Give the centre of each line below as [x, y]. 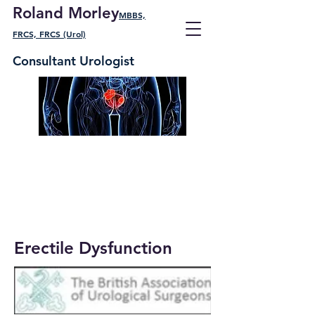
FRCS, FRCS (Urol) [49, 34]
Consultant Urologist [73, 61]
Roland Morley [66, 13]
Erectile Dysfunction [93, 248]
